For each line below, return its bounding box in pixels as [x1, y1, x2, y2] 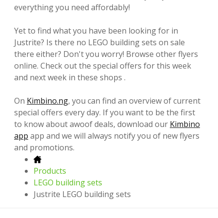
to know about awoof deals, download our [14, 118, 170, 129]
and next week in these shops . [14, 72, 126, 83]
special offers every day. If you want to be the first [14, 107, 195, 118]
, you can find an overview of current [68, 95, 200, 106]
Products [34, 165, 66, 176]
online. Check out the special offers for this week [14, 60, 191, 71]
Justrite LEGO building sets [34, 188, 131, 200]
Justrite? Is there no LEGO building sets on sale [14, 36, 185, 48]
